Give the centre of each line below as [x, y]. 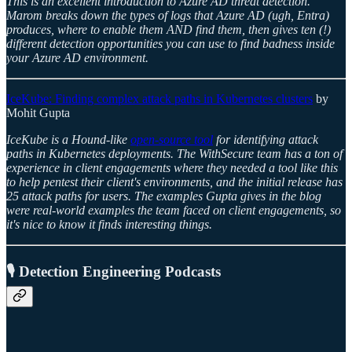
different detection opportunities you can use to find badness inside [170, 43]
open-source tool [172, 139]
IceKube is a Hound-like [68, 139]
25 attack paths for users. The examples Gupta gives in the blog [164, 196]
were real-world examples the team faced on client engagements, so [174, 210]
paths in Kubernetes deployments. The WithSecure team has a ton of [174, 153]
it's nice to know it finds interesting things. [109, 224]
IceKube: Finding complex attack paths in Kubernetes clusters [159, 98]
